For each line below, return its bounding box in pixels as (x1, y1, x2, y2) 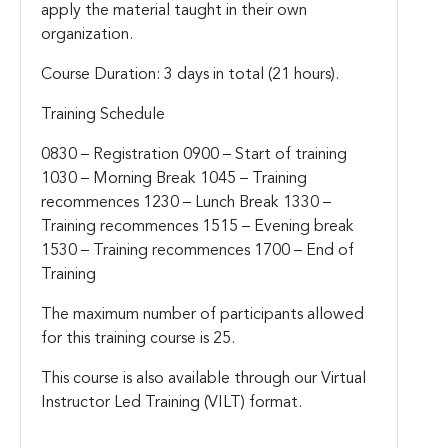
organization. (41, 26, 133, 43)
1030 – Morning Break (41, 170, 200, 187)
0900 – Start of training (183, 146, 347, 163)
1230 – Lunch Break (143, 194, 283, 211)
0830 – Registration (41, 146, 183, 163)
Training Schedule (41, 106, 165, 123)
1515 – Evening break (202, 218, 354, 235)
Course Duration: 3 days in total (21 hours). (41, 66, 339, 83)
